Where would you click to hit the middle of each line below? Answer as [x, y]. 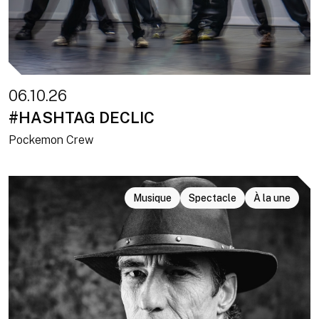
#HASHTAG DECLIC [82, 117]
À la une [272, 198]
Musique [152, 198]
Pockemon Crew [51, 140]
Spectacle [213, 198]
